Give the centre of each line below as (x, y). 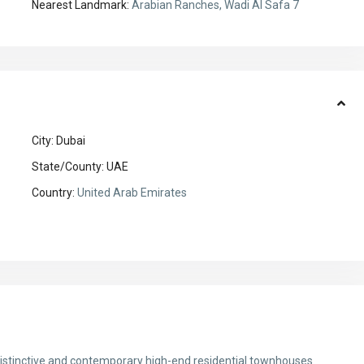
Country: (54, 193)
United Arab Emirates (131, 193)
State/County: (68, 167)
